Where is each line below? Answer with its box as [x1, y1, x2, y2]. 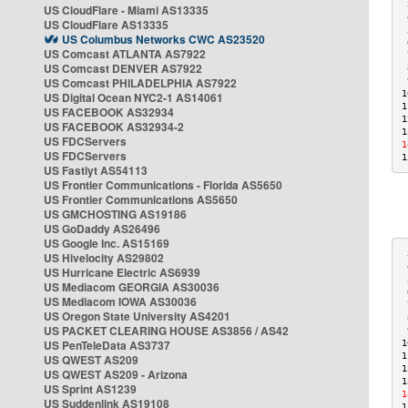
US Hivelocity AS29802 [44, 250, 164, 266]
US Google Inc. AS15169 [44, 235, 169, 251]
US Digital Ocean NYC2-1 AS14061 [44, 89, 223, 106]
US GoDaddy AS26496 [44, 220, 160, 237]
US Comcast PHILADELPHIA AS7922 [44, 75, 237, 91]
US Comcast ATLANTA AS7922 [44, 46, 206, 62]
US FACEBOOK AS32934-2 [44, 118, 184, 135]
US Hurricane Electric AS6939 [44, 264, 200, 280]
